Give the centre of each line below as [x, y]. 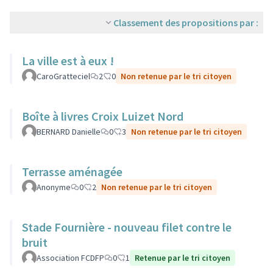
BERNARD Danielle [69, 132]
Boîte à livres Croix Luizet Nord [103, 116]
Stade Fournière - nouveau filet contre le [127, 227]
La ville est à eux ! [68, 61]
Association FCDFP [70, 258]
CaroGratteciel [63, 76]
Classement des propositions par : [186, 23]
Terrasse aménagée [72, 172]
